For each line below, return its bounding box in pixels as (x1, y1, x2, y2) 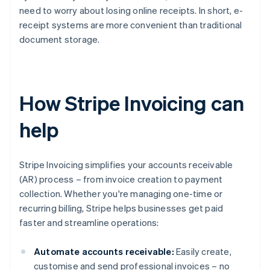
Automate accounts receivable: (34, 245, 174, 258)
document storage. (19, 33, 100, 46)
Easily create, (174, 245, 231, 258)
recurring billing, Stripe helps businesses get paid (19, 202, 224, 215)
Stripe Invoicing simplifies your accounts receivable (19, 159, 233, 171)
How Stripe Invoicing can (19, 90, 244, 116)
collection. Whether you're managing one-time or (19, 187, 223, 200)
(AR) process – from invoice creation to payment (19, 173, 223, 186)
